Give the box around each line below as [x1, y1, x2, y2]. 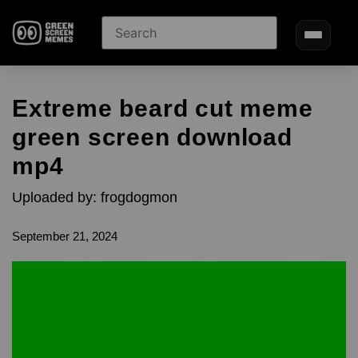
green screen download [12, 124, 292, 150]
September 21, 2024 [12, 229, 117, 243]
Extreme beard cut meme [12, 95, 313, 121]
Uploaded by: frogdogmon [12, 189, 177, 205]
